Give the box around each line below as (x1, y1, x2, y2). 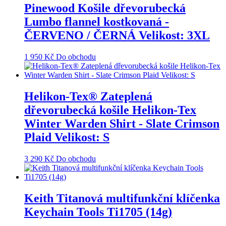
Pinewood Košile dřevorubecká (24, 2, 186, 15)
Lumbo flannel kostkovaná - (24, 15, 169, 29)
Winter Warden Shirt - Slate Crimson (24, 117, 219, 131)
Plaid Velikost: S (24, 131, 109, 144)
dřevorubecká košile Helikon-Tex (24, 103, 196, 117)
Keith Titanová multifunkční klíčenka (24, 192, 220, 205)
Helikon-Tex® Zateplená (24, 90, 152, 103)
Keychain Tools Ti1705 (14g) (24, 205, 172, 219)
